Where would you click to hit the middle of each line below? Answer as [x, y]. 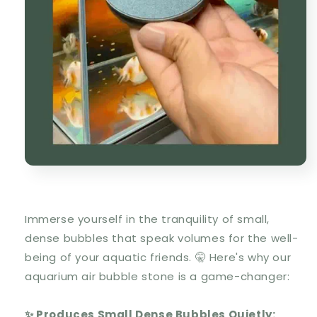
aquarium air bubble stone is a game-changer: [157, 277]
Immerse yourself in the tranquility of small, [148, 219]
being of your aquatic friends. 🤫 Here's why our [158, 258]
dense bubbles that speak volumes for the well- [162, 238]
